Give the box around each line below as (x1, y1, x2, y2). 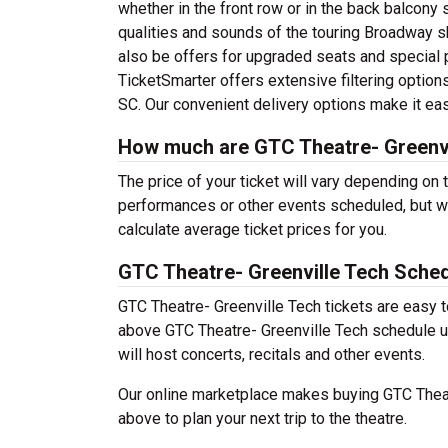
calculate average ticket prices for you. (118, 220, 387, 239)
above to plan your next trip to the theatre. (118, 409, 407, 428)
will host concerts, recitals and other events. (118, 345, 425, 364)
